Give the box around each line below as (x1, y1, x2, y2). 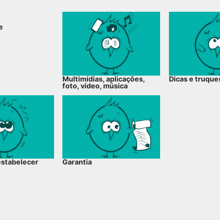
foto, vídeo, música (62, 81, 128, 90)
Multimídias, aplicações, (62, 74, 145, 83)
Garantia (62, 158, 92, 166)
